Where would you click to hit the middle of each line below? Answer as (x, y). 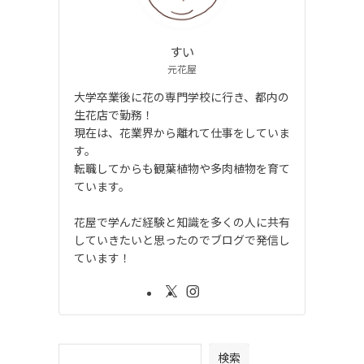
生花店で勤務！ (114, 115)
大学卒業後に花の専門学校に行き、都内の (182, 97)
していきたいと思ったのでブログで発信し (182, 240)
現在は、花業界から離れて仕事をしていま (182, 133)
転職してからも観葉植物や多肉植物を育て (182, 169)
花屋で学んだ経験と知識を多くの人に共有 (182, 222)
